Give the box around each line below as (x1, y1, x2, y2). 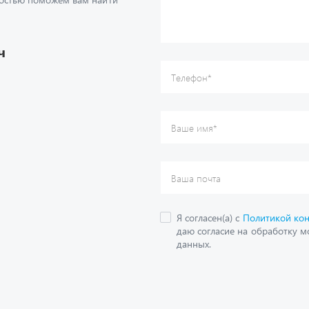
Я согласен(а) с (177, 23, 243, 37)
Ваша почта (171, 18, 221, 31)
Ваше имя (171, 1, 214, 14)
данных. (177, 50, 212, 63)
